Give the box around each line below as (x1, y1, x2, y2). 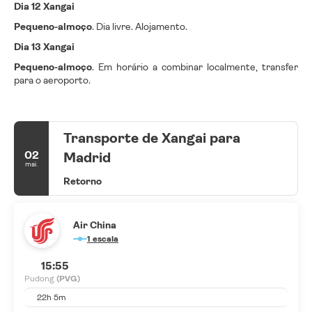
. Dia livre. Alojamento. (92, 21, 187, 33)
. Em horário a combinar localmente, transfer (92, 61, 298, 73)
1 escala (93, 234, 118, 244)
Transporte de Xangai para (63, 130, 240, 147)
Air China (73, 219, 116, 231)
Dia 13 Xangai (14, 41, 75, 53)
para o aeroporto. (14, 75, 91, 86)
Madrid (63, 150, 111, 166)
